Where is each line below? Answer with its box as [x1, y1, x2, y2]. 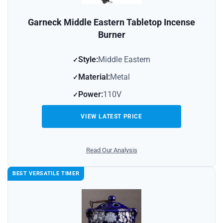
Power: [78, 90, 103, 100]
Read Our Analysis [86, 146, 137, 154]
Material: [78, 72, 110, 82]
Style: [78, 55, 98, 65]
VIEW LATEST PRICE [81, 113, 142, 120]
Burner [98, 29, 125, 40]
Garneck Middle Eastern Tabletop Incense [28, 17, 195, 28]
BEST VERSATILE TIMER [12, 170, 80, 177]
